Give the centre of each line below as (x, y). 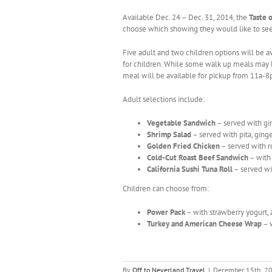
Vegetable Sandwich (181, 123)
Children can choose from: (166, 188)
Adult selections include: (164, 99)
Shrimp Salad (169, 134)
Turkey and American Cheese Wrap (204, 223)
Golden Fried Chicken (183, 146)
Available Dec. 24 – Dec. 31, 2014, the (186, 17)
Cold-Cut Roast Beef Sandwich (198, 157)
